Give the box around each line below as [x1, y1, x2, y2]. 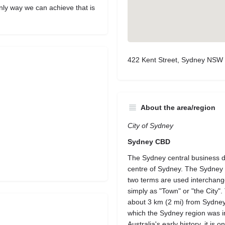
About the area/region [141, 103, 215, 111]
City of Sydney [128, 122, 173, 130]
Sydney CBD [128, 138, 170, 146]
